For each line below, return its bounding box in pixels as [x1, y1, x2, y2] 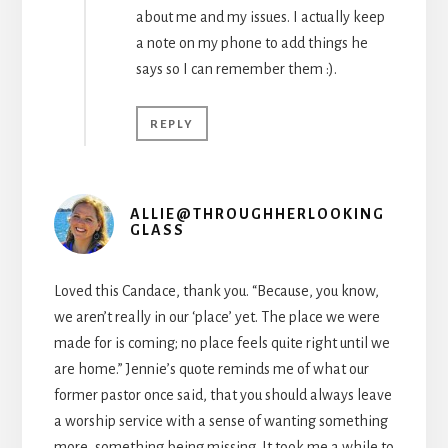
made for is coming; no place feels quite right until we [53, 334, 390, 351]
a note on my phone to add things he [135, 34, 368, 51]
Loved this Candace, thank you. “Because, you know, [53, 282, 379, 299]
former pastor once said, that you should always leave [53, 386, 392, 403]
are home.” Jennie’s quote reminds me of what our [53, 360, 369, 377]
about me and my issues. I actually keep [135, 8, 385, 25]
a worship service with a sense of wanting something [53, 412, 388, 429]
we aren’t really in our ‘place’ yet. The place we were [53, 308, 380, 325]
